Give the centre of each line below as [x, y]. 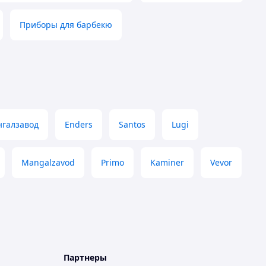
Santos [132, 125]
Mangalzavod [48, 163]
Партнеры [85, 258]
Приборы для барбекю [66, 25]
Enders [79, 125]
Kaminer [167, 163]
